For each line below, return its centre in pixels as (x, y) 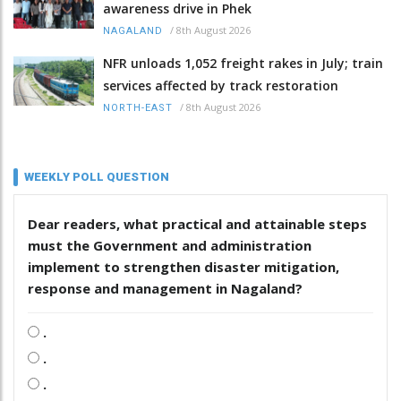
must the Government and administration (170, 245)
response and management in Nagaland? (165, 288)
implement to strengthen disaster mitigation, (183, 266)
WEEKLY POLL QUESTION (97, 176)
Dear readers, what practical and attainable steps (197, 223)
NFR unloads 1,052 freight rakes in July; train (243, 63)
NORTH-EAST (138, 107)
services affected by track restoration (221, 85)
